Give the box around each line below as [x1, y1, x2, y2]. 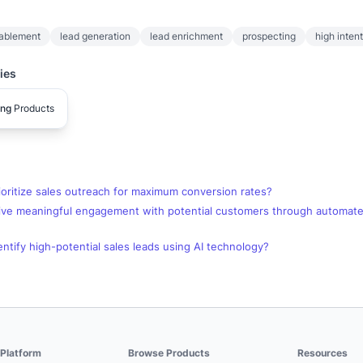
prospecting [242, 30, 296, 42]
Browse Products [128, 347, 211, 359]
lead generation [60, 30, 130, 42]
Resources [297, 347, 348, 359]
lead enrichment [150, 30, 223, 42]
